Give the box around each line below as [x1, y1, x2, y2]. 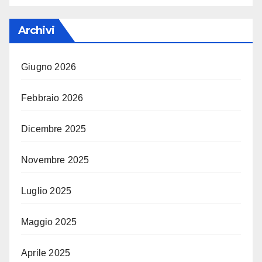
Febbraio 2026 [21, 92, 84, 103]
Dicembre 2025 [21, 123, 87, 134]
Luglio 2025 [21, 185, 72, 196]
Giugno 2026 [21, 61, 77, 72]
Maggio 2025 [21, 216, 77, 227]
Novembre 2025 [21, 154, 89, 165]
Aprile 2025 [21, 247, 71, 258]
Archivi [18, 23, 54, 37]
